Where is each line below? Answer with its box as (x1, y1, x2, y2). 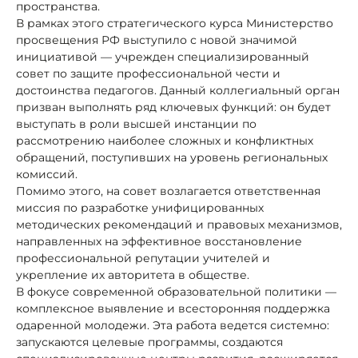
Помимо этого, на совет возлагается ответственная (16, 183, 320, 198)
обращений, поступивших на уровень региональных (16, 149, 328, 165)
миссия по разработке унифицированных (16, 200, 264, 215)
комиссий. (16, 166, 78, 181)
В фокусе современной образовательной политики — (16, 284, 336, 299)
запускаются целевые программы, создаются (16, 334, 283, 349)
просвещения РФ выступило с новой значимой (16, 32, 297, 47)
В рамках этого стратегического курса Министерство (16, 15, 333, 30)
